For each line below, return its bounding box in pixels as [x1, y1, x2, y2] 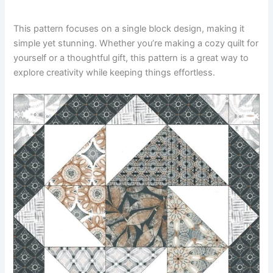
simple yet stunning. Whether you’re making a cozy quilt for [13, 37, 259, 49]
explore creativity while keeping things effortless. [13, 66, 216, 78]
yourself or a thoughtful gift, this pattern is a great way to [13, 52, 249, 63]
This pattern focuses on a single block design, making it [13, 23, 245, 34]
